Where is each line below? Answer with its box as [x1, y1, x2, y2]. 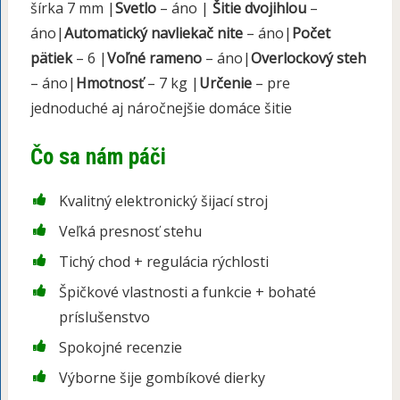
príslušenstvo [58, 307, 150, 328]
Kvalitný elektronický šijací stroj [58, 191, 268, 212]
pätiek [29, 48, 72, 69]
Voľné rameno [106, 48, 202, 69]
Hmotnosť [75, 73, 144, 94]
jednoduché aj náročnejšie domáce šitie [29, 98, 292, 119]
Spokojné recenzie [58, 337, 182, 358]
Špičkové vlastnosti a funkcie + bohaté [58, 282, 316, 303]
